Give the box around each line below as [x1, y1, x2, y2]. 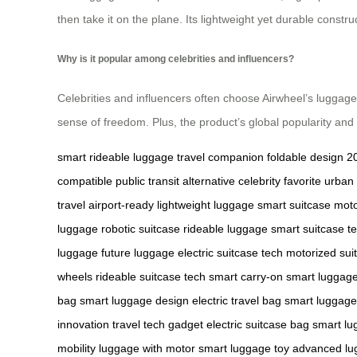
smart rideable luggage [57, 150, 174, 163]
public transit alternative [116, 174, 235, 187]
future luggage [101, 245, 175, 259]
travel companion [177, 150, 264, 163]
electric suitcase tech [178, 245, 283, 259]
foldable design [267, 150, 343, 163]
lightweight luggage [157, 198, 254, 211]
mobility [57, 341, 96, 355]
